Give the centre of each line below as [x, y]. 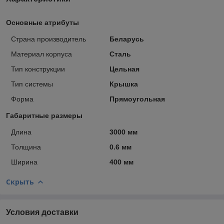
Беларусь [126, 39]
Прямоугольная [137, 99]
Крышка [123, 84]
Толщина [26, 147]
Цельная [124, 69]
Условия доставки [42, 212]
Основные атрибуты [42, 22]
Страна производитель [48, 39]
